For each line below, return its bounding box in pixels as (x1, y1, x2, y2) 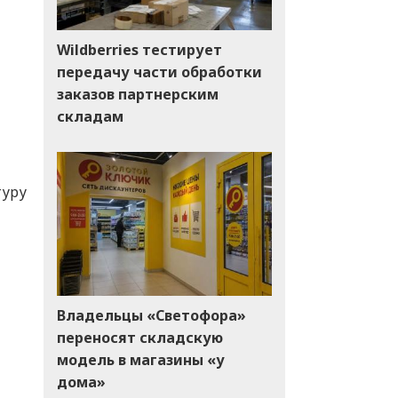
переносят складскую (56, 327, 223, 347)
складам (56, 106, 123, 126)
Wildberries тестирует (56, 39, 222, 60)
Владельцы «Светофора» (56, 305, 246, 325)
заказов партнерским (56, 84, 219, 104)
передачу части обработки (56, 61, 262, 82)
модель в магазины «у (56, 349, 225, 370)
